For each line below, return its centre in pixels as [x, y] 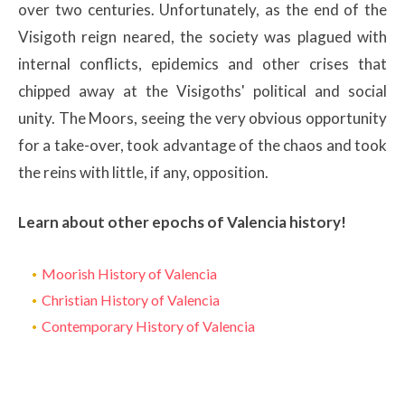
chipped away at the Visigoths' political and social [202, 90]
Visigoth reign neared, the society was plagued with [202, 36]
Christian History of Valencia [131, 299]
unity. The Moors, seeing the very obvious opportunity [202, 118]
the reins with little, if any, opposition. [143, 172]
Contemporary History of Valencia [148, 325]
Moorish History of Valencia [129, 273]
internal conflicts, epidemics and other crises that [202, 63]
